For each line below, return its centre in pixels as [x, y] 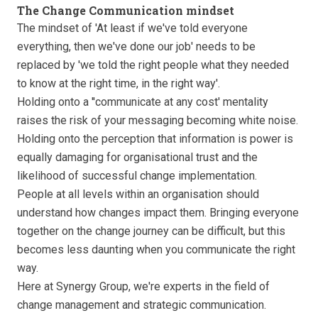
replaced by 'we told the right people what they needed [153, 65]
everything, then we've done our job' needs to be [136, 47]
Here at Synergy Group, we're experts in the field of [143, 287]
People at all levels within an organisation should [138, 194]
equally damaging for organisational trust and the [137, 158]
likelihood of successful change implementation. [137, 176]
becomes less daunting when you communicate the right [156, 250]
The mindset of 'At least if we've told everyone [132, 28]
